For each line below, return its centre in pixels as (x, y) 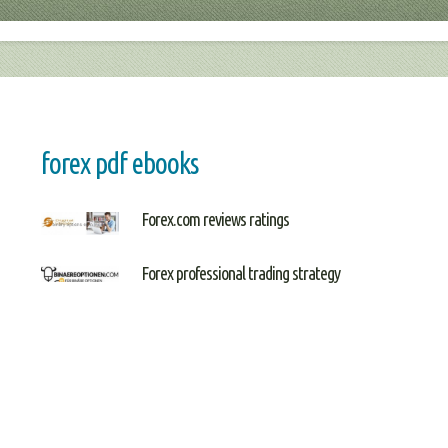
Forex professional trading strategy (241, 273)
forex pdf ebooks (119, 163)
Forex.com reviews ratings (215, 219)
